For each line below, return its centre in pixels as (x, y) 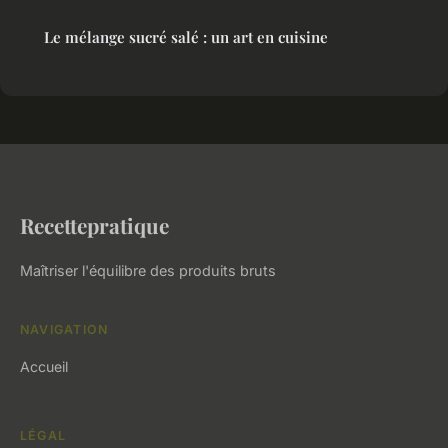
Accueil (44, 366)
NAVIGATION (64, 329)
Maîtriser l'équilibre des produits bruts (148, 270)
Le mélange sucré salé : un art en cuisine (186, 36)
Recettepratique (94, 224)
